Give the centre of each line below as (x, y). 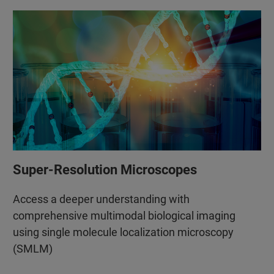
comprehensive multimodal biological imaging (124, 216)
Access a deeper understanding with (101, 199)
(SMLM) (32, 249)
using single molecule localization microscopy (123, 232)
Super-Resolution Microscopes (105, 170)
